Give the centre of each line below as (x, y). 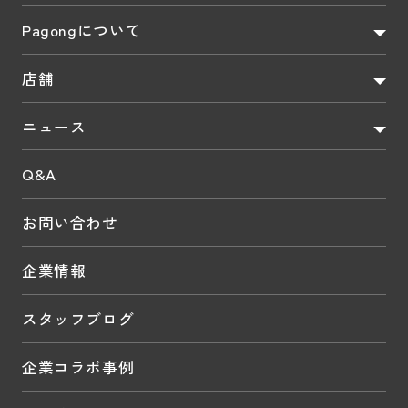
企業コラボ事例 (78, 367)
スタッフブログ (78, 318)
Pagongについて (82, 30)
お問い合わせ (70, 223)
